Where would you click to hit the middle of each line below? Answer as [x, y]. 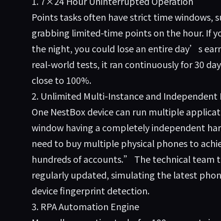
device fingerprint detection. [91, 190]
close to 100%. [61, 80]
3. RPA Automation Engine [85, 206]
